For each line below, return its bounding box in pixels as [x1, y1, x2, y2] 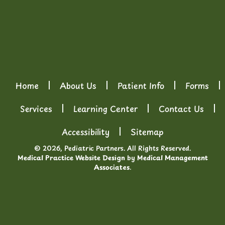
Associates [93, 162, 130, 172]
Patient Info [117, 79, 164, 91]
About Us [59, 79, 96, 91]
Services [20, 102, 52, 115]
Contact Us [159, 102, 204, 115]
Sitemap [130, 125, 164, 138]
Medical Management [137, 152, 208, 162]
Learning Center [73, 102, 138, 115]
